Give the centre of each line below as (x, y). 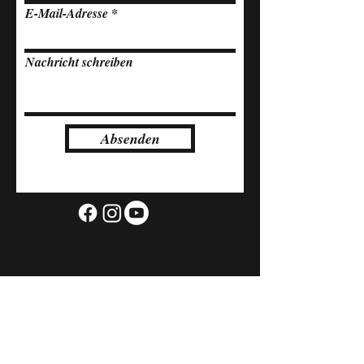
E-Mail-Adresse (67, 13)
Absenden (130, 139)
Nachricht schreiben (79, 62)
